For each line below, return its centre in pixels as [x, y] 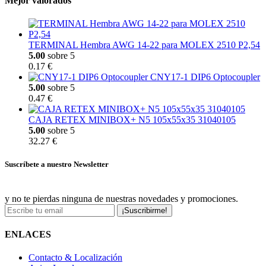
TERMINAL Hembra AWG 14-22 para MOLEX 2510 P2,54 [144, 45]
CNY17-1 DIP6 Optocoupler [205, 77]
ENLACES [28, 234]
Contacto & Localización [75, 258]
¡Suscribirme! [145, 210]
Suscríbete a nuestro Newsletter [57, 164]
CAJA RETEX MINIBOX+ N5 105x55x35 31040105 [132, 120]
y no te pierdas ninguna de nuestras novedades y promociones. [121, 198]
